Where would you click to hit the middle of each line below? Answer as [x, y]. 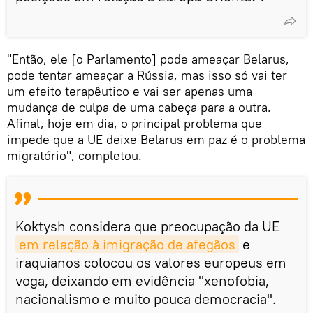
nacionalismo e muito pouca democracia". [146, 298]
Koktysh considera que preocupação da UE [147, 226]
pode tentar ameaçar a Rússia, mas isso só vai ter [147, 75]
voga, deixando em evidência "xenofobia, [142, 280]
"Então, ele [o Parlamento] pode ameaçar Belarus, [148, 59]
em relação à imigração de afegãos [127, 244]
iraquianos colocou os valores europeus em [151, 262]
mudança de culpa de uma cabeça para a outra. [139, 107]
